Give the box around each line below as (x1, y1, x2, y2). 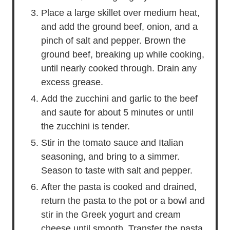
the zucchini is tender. (41, 121, 130, 131)
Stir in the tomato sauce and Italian (41, 138, 183, 148)
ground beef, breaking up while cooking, (41, 49, 204, 60)
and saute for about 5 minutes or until (41, 107, 194, 118)
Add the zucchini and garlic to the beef (41, 93, 198, 104)
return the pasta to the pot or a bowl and (41, 196, 205, 206)
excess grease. (41, 77, 103, 87)
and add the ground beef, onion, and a (41, 22, 198, 32)
